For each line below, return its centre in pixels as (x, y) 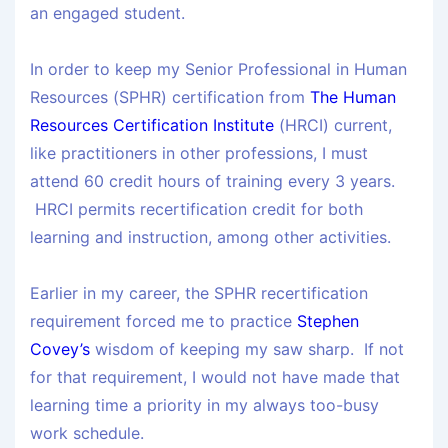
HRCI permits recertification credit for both (196, 209)
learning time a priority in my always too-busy (204, 405)
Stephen (328, 321)
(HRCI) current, (333, 125)
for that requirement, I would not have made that (215, 377)
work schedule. (87, 433)
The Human (353, 97)
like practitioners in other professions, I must (199, 153)
